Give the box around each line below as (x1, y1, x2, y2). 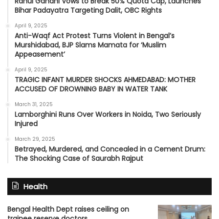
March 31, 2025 (15, 100, 53, 108)
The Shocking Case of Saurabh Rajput (15, 153, 143, 163)
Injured (15, 118, 38, 129)
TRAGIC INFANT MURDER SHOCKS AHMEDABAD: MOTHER (15, 74, 196, 85)
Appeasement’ (15, 49, 65, 59)
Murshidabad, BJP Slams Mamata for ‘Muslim (15, 40, 166, 50)
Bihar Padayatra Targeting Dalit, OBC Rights (15, 5, 162, 15)
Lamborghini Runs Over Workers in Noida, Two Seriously (15, 109, 201, 119)
